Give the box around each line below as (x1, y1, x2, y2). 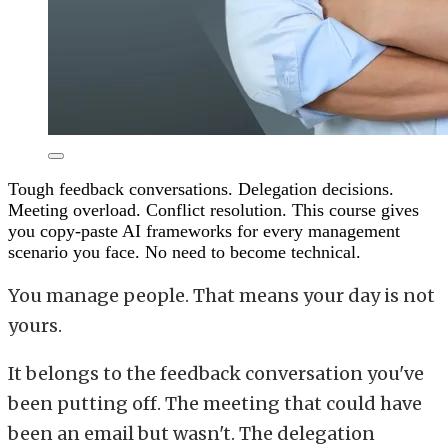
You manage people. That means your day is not (8, 283, 435, 307)
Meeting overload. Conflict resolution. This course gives (8, 199, 419, 220)
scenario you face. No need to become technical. (8, 241, 361, 262)
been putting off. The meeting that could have (8, 391, 422, 415)
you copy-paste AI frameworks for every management (8, 220, 400, 241)
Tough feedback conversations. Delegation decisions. (8, 178, 394, 199)
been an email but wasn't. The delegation (8, 421, 375, 445)
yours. (8, 313, 62, 337)
